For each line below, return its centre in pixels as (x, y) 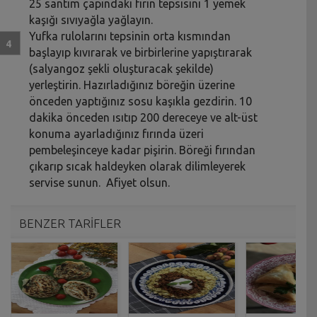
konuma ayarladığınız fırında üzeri (117, 133)
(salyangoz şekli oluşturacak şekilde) (122, 68)
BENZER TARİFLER (70, 223)
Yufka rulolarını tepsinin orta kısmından (130, 36)
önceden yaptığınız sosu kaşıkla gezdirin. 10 (141, 101)
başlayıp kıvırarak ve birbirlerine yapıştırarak (141, 52)
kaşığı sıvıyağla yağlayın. (91, 19)
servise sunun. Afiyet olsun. (100, 182)
